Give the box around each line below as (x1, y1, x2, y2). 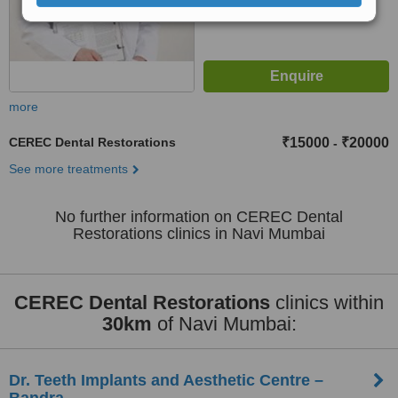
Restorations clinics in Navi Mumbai (73, 225, 325, 243)
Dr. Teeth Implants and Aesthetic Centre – (9, 371, 323, 389)
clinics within (270, 291, 384, 314)
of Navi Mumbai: (151, 313, 297, 335)
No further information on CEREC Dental (55, 208, 343, 226)
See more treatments (9, 162, 128, 176)
